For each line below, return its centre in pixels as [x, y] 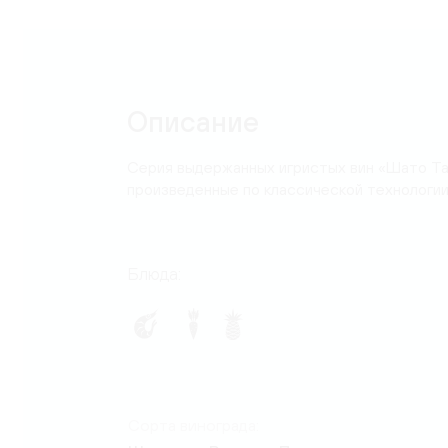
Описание [192, 121]
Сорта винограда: [193, 424]
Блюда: [153, 273]
